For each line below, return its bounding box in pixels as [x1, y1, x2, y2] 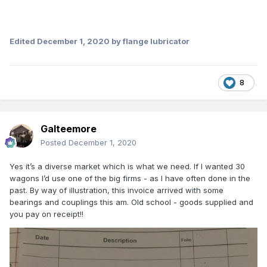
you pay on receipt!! [10, 209, 86, 219]
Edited [10, 36, 37, 46]
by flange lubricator [110, 36, 190, 46]
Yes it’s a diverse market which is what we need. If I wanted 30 [10, 162, 245, 172]
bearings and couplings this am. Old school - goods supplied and [10, 197, 253, 207]
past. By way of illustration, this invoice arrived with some [10, 185, 223, 195]
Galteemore [41, 123, 97, 135]
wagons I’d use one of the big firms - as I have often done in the [10, 173, 250, 184]
